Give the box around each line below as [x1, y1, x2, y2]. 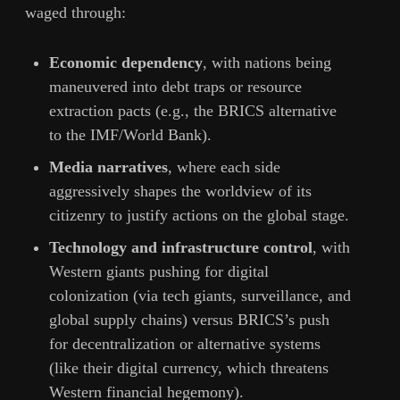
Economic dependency [49, 53, 203, 71]
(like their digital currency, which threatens [49, 358, 329, 377]
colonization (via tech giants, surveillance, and [49, 286, 351, 304]
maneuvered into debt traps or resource [49, 77, 302, 96]
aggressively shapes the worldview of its [49, 181, 312, 200]
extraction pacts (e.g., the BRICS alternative [49, 101, 337, 120]
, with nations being [203, 53, 331, 71]
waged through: [25, 4, 126, 22]
